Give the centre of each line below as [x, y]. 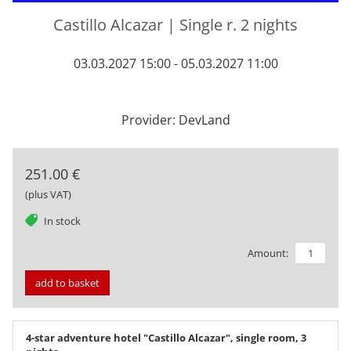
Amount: [268, 253]
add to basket [67, 283]
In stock [62, 221]
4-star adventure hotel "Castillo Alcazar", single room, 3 [166, 338]
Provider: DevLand [175, 119]
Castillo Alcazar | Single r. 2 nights [175, 24]
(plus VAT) [48, 194]
